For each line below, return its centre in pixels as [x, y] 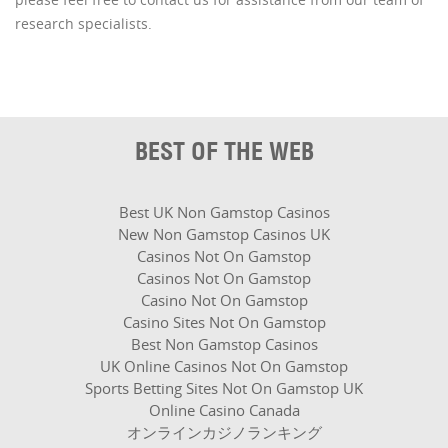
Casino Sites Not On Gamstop [224, 322]
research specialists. [83, 23]
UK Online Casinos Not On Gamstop [224, 366]
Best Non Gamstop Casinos [224, 344]
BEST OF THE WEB [224, 151]
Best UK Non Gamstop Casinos [224, 212]
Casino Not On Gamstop [224, 300]
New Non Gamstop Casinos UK [224, 234]
